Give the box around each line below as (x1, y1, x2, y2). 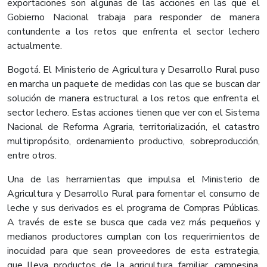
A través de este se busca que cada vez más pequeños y (7, 216, 260, 229)
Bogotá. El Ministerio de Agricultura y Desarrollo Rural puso (7, 63, 260, 77)
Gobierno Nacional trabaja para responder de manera (7, 11, 260, 24)
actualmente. (7, 39, 62, 53)
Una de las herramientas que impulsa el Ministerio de (7, 173, 260, 187)
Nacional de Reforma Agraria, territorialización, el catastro (7, 120, 260, 134)
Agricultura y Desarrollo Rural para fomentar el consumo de (7, 187, 260, 201)
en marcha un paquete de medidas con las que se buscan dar (7, 77, 260, 91)
